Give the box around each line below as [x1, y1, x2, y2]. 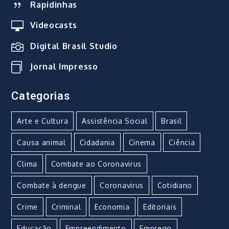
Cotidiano [157, 180, 193, 190]
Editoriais [143, 202, 177, 211]
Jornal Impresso [30, 61, 98, 72]
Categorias [11, 89, 71, 102]
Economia [94, 202, 130, 211]
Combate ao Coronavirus [51, 159, 142, 168]
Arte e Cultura [17, 116, 68, 125]
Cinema [128, 138, 155, 147]
